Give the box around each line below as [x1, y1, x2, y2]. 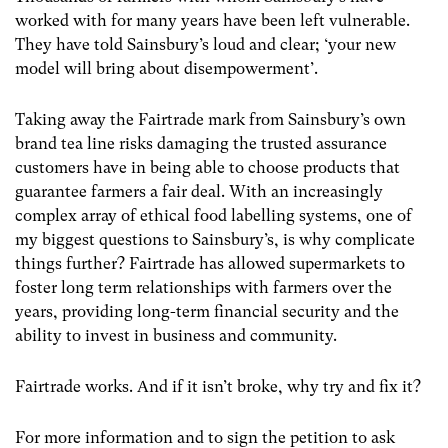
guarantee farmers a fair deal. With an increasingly [15, 181, 383, 201]
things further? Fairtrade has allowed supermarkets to [15, 253, 405, 273]
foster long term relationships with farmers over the [15, 277, 392, 297]
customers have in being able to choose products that [15, 157, 400, 177]
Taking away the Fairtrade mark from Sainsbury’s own [15, 109, 406, 129]
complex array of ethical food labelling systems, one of [15, 205, 412, 225]
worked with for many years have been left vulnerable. [15, 10, 410, 30]
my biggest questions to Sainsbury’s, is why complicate [15, 229, 415, 249]
